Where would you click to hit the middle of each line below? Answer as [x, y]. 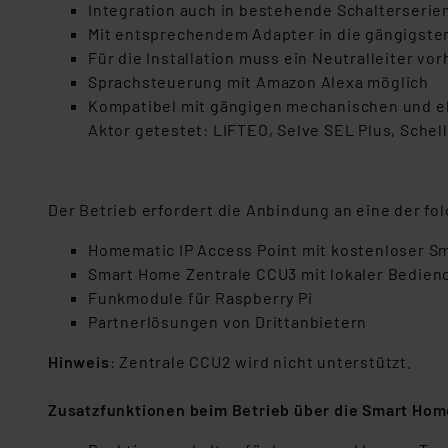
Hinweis [79, 361]
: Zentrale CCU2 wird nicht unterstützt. [260, 361]
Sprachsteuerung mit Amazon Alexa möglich [258, 81]
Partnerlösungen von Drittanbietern [228, 321]
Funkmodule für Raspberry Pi [200, 297]
